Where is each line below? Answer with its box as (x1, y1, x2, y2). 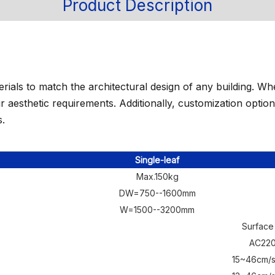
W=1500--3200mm (120, 204, 195, 215)
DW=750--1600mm (118, 188, 196, 198)
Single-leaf (135, 155, 179, 165)
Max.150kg (136, 171, 179, 182)
